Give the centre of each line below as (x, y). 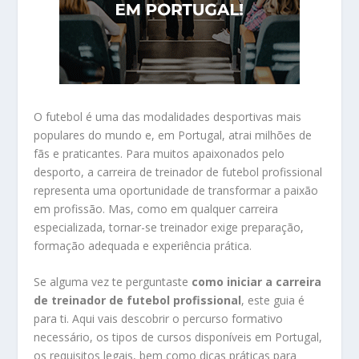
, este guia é (273, 301)
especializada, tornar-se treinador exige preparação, (169, 227)
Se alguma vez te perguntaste (113, 282)
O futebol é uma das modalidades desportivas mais (168, 117)
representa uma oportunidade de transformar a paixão (176, 190)
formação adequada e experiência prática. (143, 246)
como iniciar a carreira (257, 282)
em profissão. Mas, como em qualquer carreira (156, 209)
